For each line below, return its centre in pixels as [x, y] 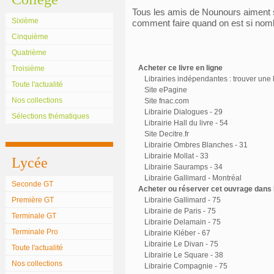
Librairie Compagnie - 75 [186, 266]
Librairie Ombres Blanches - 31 [196, 145]
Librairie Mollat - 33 [176, 156]
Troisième [28, 68]
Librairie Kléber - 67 [177, 233]
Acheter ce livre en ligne [180, 68]
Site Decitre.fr [167, 134]
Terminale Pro [35, 232]
